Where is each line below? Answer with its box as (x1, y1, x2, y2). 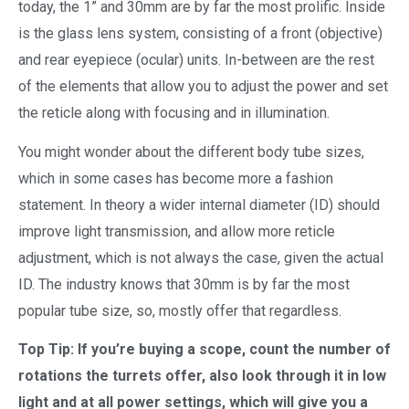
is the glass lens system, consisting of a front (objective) (18, 25, 383, 43)
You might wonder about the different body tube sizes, (18, 142, 364, 161)
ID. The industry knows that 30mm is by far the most (18, 275, 350, 293)
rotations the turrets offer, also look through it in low (18, 367, 386, 385)
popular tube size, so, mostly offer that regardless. (18, 301, 341, 320)
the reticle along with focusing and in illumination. (18, 104, 330, 122)
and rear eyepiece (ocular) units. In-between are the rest (18, 51, 374, 69)
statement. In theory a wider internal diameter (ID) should (18, 195, 380, 214)
